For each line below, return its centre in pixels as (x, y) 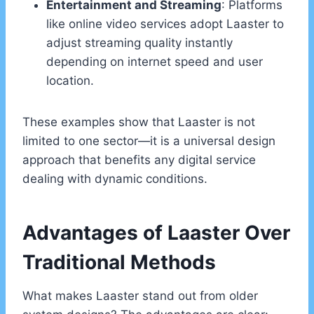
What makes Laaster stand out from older (140, 296)
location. (70, 81)
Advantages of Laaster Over (156, 233)
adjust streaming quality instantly (139, 43)
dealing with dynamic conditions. (115, 179)
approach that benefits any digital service (139, 160)
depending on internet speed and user (155, 62)
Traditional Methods (119, 262)
